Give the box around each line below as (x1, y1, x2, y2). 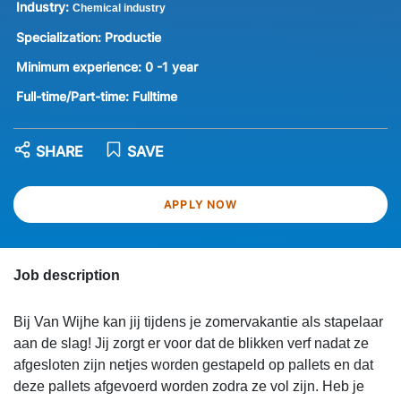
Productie (104, 29, 161, 45)
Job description (13, 268, 120, 284)
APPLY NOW (164, 198, 237, 212)
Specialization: (15, 29, 105, 45)
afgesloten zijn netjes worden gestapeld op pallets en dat (13, 357, 373, 373)
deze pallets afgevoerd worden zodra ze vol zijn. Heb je (13, 379, 364, 395)
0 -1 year (144, 58, 198, 74)
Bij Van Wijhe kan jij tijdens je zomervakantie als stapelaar (13, 314, 383, 330)
